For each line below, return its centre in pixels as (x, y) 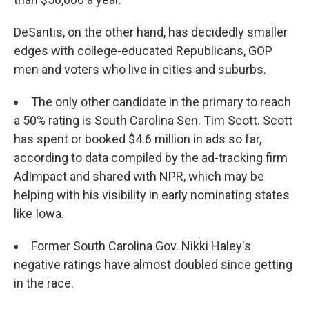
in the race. (44, 283)
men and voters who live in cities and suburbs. (140, 69)
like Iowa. (39, 213)
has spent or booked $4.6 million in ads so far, (138, 139)
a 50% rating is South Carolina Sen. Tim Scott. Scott (153, 120)
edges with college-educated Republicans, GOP (143, 50)
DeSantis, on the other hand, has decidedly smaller (151, 32)
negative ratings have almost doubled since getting (153, 264)
